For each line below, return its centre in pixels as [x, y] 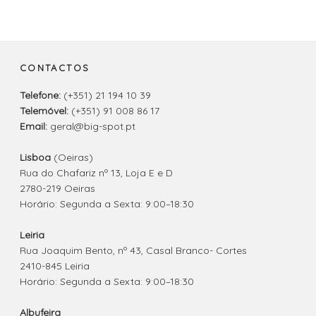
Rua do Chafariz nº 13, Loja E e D [96, 173]
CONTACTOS [55, 67]
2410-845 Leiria [55, 266]
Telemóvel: [44, 111]
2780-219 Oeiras [57, 188]
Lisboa [35, 157]
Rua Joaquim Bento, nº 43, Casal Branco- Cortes [133, 250]
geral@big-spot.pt [91, 126]
